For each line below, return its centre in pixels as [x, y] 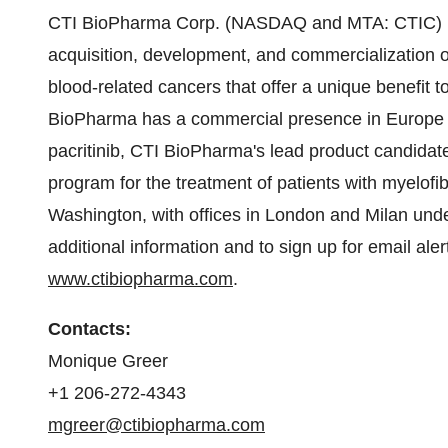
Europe [415, 119]
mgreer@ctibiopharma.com [156, 425]
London [295, 215]
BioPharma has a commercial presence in [217, 119]
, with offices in [203, 215]
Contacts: [89, 329]
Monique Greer [108, 361]
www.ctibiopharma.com [140, 279]
